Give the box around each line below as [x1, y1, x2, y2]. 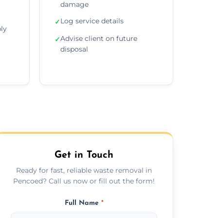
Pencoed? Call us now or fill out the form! [13, 176, 155, 185]
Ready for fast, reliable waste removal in [16, 165, 152, 175]
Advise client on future [60, 34, 137, 43]
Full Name [64, 199, 101, 207]
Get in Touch [54, 150, 114, 160]
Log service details [60, 16, 124, 25]
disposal [60, 44, 88, 54]
